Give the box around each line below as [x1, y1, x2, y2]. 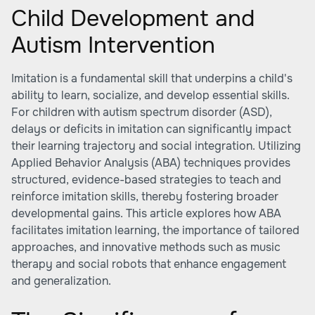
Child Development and [11, 4, 255, 33]
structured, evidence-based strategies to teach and [11, 172, 281, 187]
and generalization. [11, 274, 111, 288]
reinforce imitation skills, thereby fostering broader [11, 189, 278, 204]
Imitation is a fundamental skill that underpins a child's [11, 71, 292, 86]
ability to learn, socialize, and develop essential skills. [11, 88, 290, 103]
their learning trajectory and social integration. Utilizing [11, 139, 301, 153]
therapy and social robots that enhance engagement [11, 257, 286, 271]
